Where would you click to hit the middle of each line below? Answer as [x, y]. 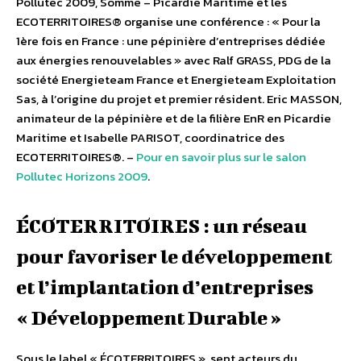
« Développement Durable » [149, 318]
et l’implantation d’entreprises [165, 287]
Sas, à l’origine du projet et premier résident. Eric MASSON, [179, 99]
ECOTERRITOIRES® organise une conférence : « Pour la [168, 22]
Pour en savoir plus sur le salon [221, 157]
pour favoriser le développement [174, 257]
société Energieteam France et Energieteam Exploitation [176, 80]
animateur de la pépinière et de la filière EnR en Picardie [174, 118]
